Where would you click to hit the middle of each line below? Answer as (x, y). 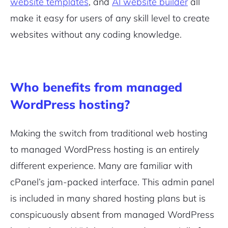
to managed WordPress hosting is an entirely (105, 150)
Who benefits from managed (96, 87)
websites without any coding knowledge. (97, 35)
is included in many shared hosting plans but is (108, 198)
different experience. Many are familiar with (101, 166)
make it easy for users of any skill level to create (110, 18)
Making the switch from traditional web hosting (109, 133)
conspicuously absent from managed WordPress (112, 215)
